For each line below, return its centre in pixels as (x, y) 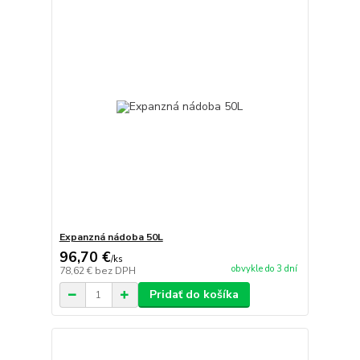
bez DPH (115, 271)
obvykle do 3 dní (264, 269)
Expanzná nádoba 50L (111, 237)
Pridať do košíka (194, 295)
